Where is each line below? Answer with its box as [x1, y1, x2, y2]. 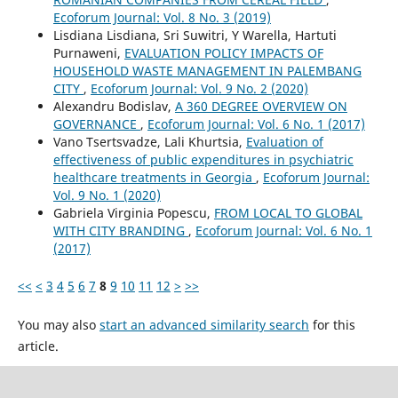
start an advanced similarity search [99, 315, 309, 333]
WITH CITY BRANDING [52, 221, 188, 239]
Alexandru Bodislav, [52, 97, 175, 115]
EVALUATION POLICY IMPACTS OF [123, 44, 323, 61]
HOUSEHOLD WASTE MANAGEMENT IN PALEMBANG [52, 61, 362, 79]
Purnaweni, [52, 44, 124, 61]
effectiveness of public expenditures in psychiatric [52, 150, 354, 168]
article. [17, 337, 59, 354]
